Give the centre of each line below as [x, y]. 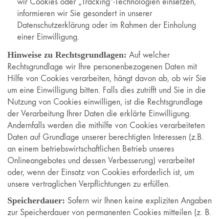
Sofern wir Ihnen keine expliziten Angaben [140, 201]
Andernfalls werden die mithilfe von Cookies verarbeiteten [106, 125]
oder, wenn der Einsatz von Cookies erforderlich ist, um [101, 172]
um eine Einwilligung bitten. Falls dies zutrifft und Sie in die [107, 90]
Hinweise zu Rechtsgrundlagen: [68, 55]
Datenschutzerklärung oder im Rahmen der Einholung [107, 25]
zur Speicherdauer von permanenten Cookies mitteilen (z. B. [109, 212]
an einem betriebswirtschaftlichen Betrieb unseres [91, 149]
